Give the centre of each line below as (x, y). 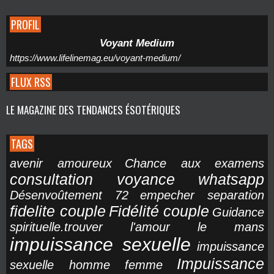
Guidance (238, 212)
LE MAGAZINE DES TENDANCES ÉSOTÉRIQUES (93, 110)
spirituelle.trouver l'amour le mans (137, 227)
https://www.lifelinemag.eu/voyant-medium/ (95, 58)
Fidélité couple (159, 211)
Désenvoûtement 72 (69, 195)
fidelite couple (58, 211)
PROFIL (25, 24)
